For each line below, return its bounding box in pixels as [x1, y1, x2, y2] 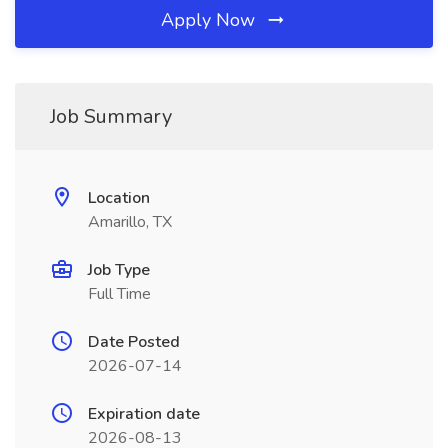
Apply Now [161, 8, 260, 32]
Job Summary [50, 103, 172, 130]
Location [88, 187, 150, 209]
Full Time [88, 283, 151, 305]
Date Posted [88, 331, 180, 353]
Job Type [88, 259, 150, 281]
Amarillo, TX [88, 211, 172, 233]
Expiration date [88, 403, 200, 425]
